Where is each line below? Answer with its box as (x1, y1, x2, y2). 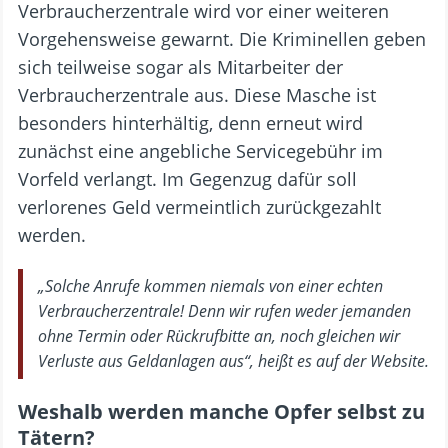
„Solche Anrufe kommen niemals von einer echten (38, 274, 383, 297)
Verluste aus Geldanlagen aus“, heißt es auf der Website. (38, 349, 429, 372)
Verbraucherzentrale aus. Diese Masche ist (18, 82, 376, 107)
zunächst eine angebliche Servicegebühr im (18, 138, 383, 163)
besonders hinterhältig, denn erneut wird (18, 110, 363, 135)
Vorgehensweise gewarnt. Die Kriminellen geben (18, 26, 426, 51)
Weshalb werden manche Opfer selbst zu (18, 397, 425, 425)
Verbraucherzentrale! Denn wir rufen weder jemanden (38, 299, 411, 322)
